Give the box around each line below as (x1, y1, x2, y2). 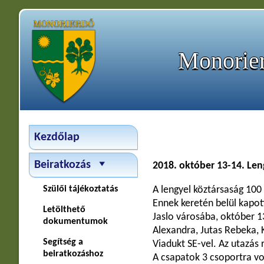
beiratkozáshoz (42, 249, 103, 259)
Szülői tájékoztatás (42, 184, 118, 194)
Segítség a (42, 237, 83, 247)
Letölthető (42, 205, 85, 214)
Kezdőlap (34, 131, 80, 143)
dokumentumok (42, 217, 108, 226)
